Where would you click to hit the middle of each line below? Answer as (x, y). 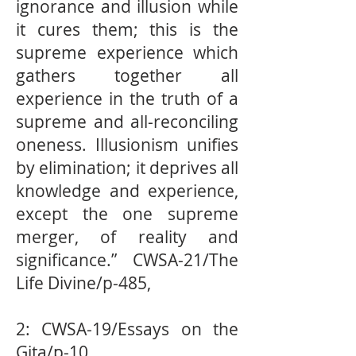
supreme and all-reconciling (127, 122)
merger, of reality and (127, 237)
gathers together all (127, 75)
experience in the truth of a (127, 99)
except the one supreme (127, 214)
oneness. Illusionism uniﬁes (127, 145)
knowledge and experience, (127, 191)
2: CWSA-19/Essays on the (127, 329)
